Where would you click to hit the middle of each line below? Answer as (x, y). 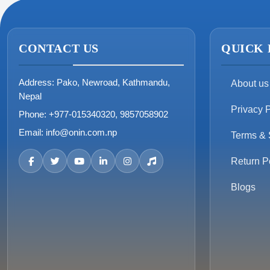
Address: (36, 83)
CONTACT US (59, 49)
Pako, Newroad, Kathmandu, (113, 83)
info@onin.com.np (81, 133)
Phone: (33, 115)
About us (250, 84)
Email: (31, 133)
